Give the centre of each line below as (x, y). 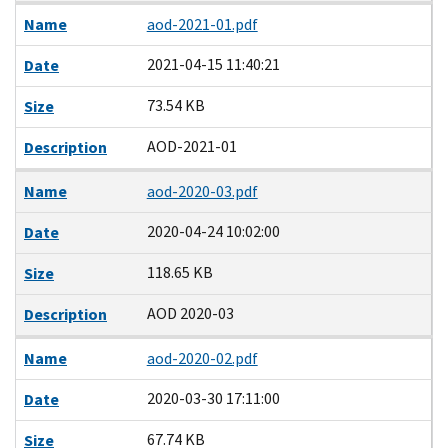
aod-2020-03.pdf (202, 191)
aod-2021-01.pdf (202, 24)
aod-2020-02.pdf (202, 358)
